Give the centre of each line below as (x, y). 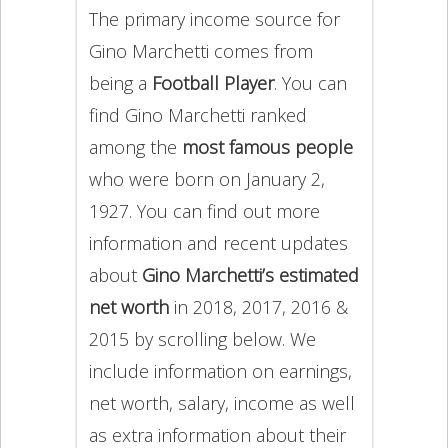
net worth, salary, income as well (221, 403)
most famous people (267, 147)
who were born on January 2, (206, 179)
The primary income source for (214, 19)
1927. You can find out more (204, 211)
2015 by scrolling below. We (202, 339)
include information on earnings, (220, 371)
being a (120, 83)
